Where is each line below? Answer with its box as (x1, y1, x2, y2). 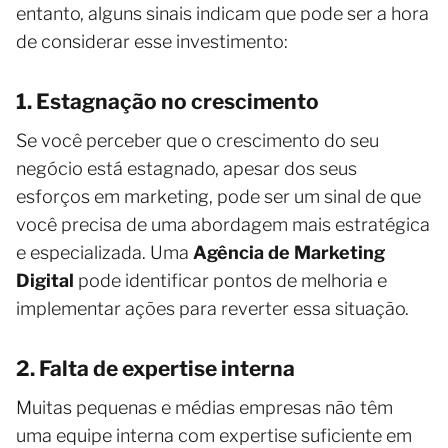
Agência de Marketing (193, 241, 385, 263)
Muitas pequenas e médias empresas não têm (16, 396, 393, 418)
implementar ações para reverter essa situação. (16, 297, 409, 319)
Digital (16, 269, 74, 291)
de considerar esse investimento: (16, 30, 288, 52)
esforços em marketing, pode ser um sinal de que (16, 185, 421, 207)
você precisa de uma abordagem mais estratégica (16, 213, 430, 235)
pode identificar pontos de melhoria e (74, 269, 387, 291)
